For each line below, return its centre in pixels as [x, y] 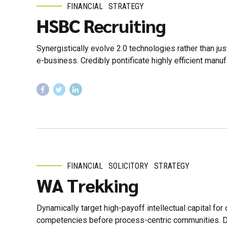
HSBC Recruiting [101, 26]
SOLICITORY [129, 166]
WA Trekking [88, 185]
